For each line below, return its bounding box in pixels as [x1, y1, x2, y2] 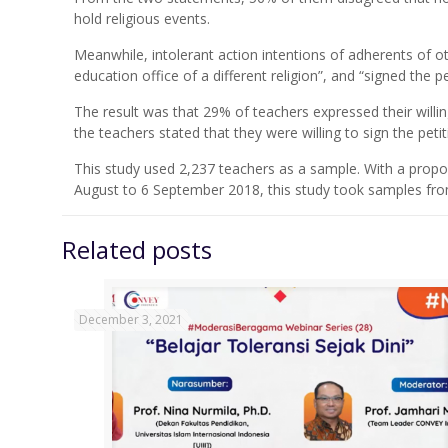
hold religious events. [74, 9, 211, 28]
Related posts [62, 233, 212, 266]
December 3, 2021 [79, 311, 184, 328]
